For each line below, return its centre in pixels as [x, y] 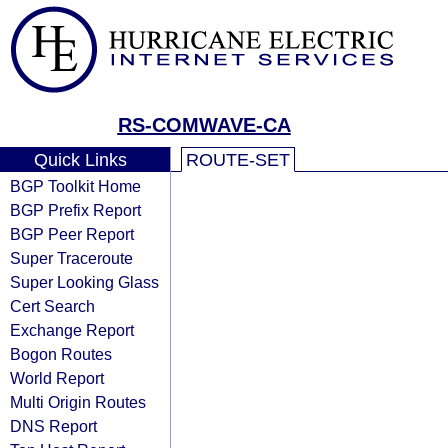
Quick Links [80, 160]
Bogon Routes [61, 354]
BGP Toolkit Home [75, 186]
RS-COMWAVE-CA [204, 125]
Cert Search [52, 306]
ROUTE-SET [238, 160]
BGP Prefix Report [75, 210]
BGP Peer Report [72, 234]
